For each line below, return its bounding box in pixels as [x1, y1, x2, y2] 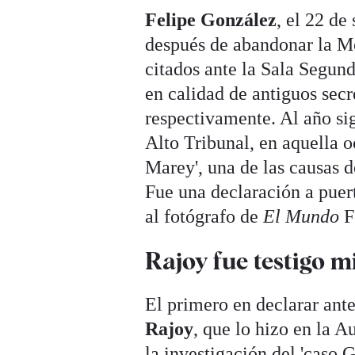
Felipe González [145, 10, 277, 31]
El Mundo [263, 206, 340, 227]
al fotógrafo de [145, 206, 264, 227]
